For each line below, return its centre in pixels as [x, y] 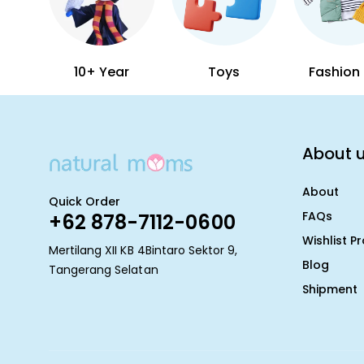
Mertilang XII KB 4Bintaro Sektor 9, [143, 250]
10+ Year [102, 72]
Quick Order [85, 201]
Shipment [330, 289]
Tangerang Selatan [104, 269]
